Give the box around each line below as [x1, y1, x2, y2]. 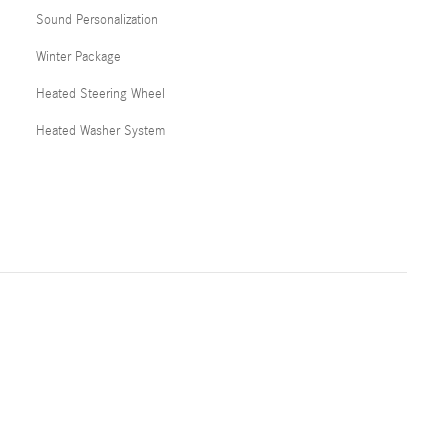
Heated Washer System [36, 123, 165, 139]
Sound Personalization [36, 12, 158, 28]
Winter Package [36, 49, 121, 65]
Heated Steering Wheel [36, 86, 165, 102]
